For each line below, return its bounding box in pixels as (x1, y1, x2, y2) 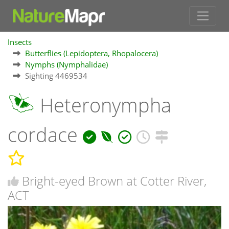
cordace (8, 122, 83, 148)
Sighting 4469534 (25, 71, 87, 81)
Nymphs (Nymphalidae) (25, 59, 108, 70)
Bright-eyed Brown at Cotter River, (22, 172, 207, 189)
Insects (8, 37, 32, 48)
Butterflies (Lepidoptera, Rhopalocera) (25, 48, 158, 59)
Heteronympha (35, 92, 171, 119)
